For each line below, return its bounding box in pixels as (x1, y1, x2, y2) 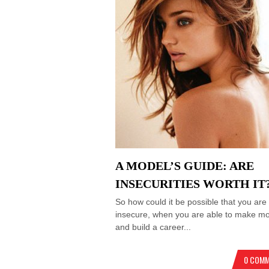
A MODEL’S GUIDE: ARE (115, 159, 254, 172)
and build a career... (115, 222, 191, 232)
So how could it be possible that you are (115, 197, 267, 207)
